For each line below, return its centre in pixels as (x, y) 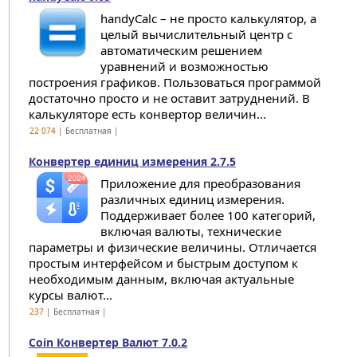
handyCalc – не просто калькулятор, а (208, 18)
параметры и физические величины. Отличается (172, 247)
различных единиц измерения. (192, 199)
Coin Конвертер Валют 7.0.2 (108, 342)
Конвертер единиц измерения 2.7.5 (132, 161)
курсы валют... (70, 295)
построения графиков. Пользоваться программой (175, 82)
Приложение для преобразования (200, 183)
